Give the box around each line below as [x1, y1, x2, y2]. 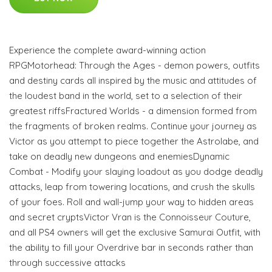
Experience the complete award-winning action [9, 44, 206, 56]
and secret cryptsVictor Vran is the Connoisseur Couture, [9, 211, 251, 223]
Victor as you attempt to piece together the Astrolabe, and [9, 135, 259, 147]
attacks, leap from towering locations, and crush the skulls [9, 180, 255, 192]
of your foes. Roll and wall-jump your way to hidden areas [9, 195, 254, 208]
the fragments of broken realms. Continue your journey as [9, 120, 257, 132]
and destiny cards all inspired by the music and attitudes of [9, 74, 257, 86]
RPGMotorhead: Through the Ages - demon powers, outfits [9, 59, 260, 71]
